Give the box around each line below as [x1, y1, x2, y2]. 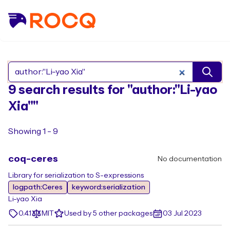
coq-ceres [8, 154, 58, 164]
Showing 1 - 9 [8, 127, 58, 136]
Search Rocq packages [114, 73, 203, 82]
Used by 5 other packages [64, 210, 152, 217]
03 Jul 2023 [163, 210, 202, 217]
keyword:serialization [72, 184, 145, 191]
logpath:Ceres [13, 184, 63, 191]
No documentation [158, 156, 222, 163]
